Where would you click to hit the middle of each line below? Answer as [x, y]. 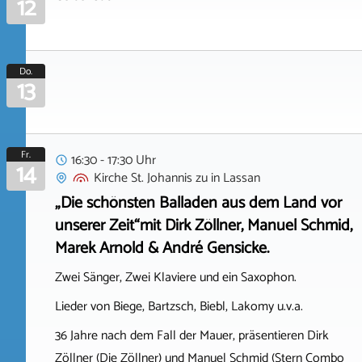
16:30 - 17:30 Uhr [114, 160]
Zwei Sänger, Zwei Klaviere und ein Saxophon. [176, 277]
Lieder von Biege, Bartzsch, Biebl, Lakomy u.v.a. [179, 306]
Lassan [242, 178]
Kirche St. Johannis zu [151, 178]
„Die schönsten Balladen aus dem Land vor [198, 203]
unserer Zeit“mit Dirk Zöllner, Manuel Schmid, [204, 225]
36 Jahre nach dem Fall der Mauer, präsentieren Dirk [192, 335]
